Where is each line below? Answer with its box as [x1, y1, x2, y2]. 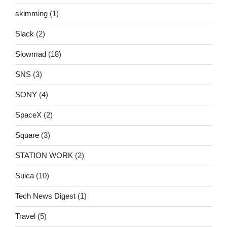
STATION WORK [15, 151, 73, 160]
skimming [15, 9, 48, 18]
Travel [15, 212, 35, 221]
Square [15, 131, 39, 140]
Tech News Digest [15, 192, 75, 201]
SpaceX [15, 110, 42, 120]
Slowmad [15, 50, 46, 59]
